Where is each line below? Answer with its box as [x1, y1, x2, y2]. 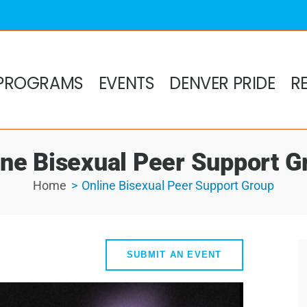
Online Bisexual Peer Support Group [81, 178, 274, 193]
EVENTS [98, 72, 155, 95]
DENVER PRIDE [169, 72, 275, 95]
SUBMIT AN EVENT [126, 249, 222, 260]
